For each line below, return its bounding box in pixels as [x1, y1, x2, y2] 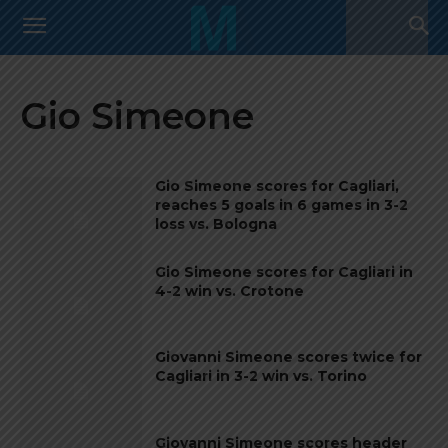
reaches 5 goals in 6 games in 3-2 [155, 196, 409, 214]
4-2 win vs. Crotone [155, 281, 305, 300]
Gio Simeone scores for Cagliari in [155, 262, 414, 281]
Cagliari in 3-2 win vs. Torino [155, 367, 368, 386]
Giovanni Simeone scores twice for [155, 348, 423, 367]
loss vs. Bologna [155, 215, 278, 233]
